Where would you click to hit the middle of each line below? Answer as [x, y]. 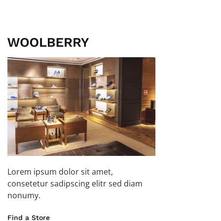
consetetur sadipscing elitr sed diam [75, 183]
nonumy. [24, 195]
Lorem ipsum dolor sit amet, [60, 171]
